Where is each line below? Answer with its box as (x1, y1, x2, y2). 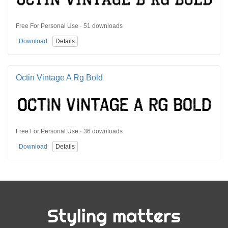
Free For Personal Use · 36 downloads (16, 128, 123, 135)
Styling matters (47, 205, 181, 227)
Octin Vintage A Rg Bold (16, 73, 103, 82)
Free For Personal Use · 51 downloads (16, 22, 123, 30)
